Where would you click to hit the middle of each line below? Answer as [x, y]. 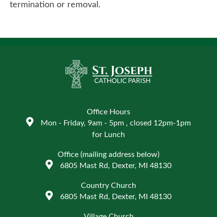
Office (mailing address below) [108, 155]
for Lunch [108, 135]
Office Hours [108, 112]
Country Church [108, 186]
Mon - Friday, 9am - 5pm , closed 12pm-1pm [116, 123]
